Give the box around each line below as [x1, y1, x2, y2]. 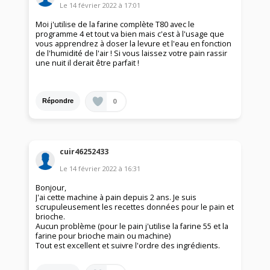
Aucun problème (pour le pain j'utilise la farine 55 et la [36, 221, 229, 232]
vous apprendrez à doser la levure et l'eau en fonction [36, 38, 232, 49]
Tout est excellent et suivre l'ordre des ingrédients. [36, 240, 221, 251]
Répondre [42, 97, 74, 105]
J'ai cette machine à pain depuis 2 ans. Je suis [36, 192, 197, 203]
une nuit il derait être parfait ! [36, 57, 140, 68]
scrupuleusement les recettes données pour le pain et [36, 202, 234, 213]
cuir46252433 [60, 146, 109, 157]
